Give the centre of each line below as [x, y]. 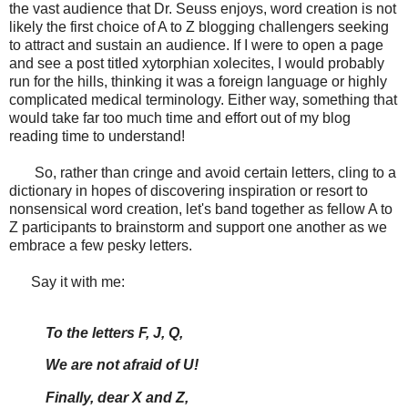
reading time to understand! [97, 136]
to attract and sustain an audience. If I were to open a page [196, 45]
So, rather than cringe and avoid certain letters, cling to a [203, 172]
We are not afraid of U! [122, 365]
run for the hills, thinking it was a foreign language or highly [198, 81]
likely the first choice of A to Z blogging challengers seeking [199, 26]
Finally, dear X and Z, [117, 398]
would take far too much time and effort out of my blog [180, 117]
